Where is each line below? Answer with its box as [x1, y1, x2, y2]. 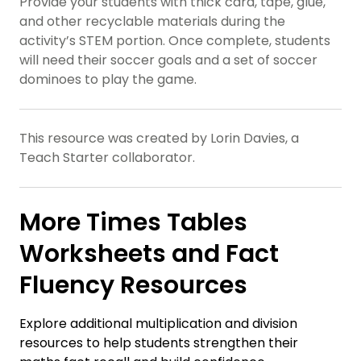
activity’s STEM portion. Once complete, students [19, 31, 330, 51]
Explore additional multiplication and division [19, 314, 297, 334]
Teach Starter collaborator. [19, 148, 195, 168]
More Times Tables [19, 205, 247, 240]
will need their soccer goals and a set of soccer [19, 51, 317, 70]
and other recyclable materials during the [19, 12, 285, 31]
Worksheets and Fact [19, 237, 279, 272]
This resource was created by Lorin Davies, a [19, 129, 299, 148]
